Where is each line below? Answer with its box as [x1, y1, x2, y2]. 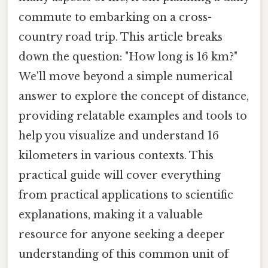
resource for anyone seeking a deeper [19, 227, 225, 241]
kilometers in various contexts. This [19, 148, 214, 162]
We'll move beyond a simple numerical [19, 69, 233, 83]
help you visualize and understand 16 [19, 129, 219, 142]
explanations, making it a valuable [19, 208, 203, 221]
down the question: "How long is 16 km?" [19, 50, 237, 63]
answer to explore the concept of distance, [19, 89, 249, 103]
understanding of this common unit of [19, 247, 229, 261]
